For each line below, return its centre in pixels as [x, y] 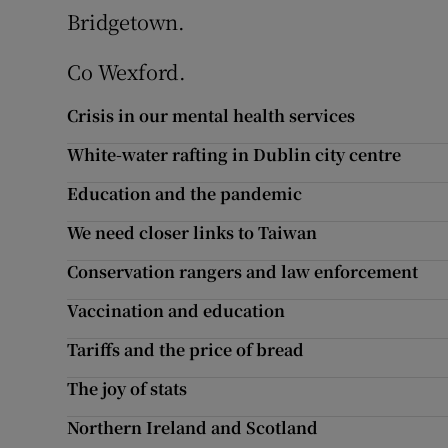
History [398, 236]
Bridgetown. [126, 21]
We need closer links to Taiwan [192, 232]
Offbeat [400, 332]
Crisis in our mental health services [211, 115]
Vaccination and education [176, 310]
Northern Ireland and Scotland [193, 427]
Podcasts [406, 44]
